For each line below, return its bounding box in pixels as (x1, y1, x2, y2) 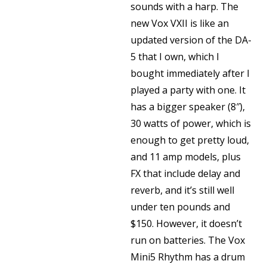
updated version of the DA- (131, 33, 252, 46)
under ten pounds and (131, 200, 230, 213)
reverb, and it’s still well (131, 184, 234, 197)
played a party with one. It (131, 83, 246, 97)
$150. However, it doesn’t (131, 217, 242, 230)
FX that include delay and (131, 167, 240, 180)
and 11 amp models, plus (131, 150, 241, 163)
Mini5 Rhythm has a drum (131, 250, 245, 263)
